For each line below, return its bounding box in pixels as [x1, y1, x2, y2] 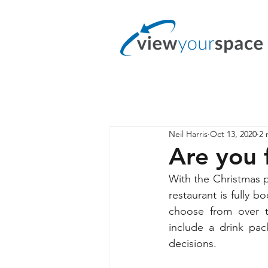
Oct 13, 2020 [210, 128, 257, 139]
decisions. [169, 237, 217, 250]
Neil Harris [169, 128, 208, 139]
